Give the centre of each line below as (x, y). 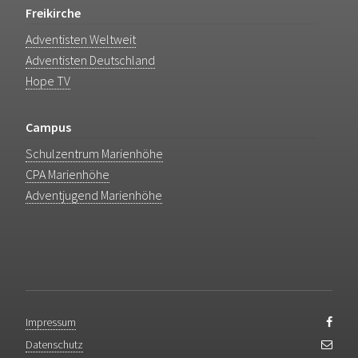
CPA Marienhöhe (68, 175)
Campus (48, 127)
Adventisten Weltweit (81, 40)
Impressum (51, 322)
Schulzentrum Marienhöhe (94, 154)
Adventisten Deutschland (90, 60)
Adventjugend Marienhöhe (94, 195)
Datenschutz (54, 345)
